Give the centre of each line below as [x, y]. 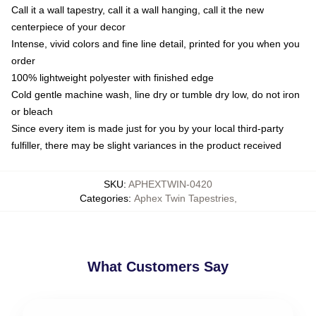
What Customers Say [158, 266]
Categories [104, 198]
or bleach [32, 111]
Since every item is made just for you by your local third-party [147, 128]
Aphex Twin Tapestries [184, 198]
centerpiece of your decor [68, 26]
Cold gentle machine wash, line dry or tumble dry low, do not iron [156, 94]
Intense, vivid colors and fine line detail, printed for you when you [156, 43]
